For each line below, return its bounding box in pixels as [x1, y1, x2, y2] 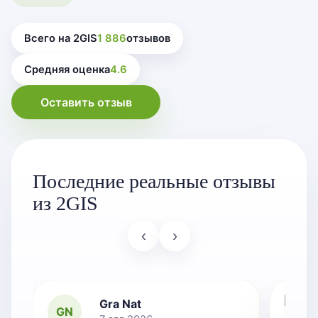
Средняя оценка [24, 63, 110, 77]
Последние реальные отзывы [33, 170, 275, 193]
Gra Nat [99, 297, 141, 312]
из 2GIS [33, 192, 98, 215]
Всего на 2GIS [24, 32, 97, 45]
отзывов [126, 32, 170, 45]
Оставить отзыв [40, 95, 132, 110]
